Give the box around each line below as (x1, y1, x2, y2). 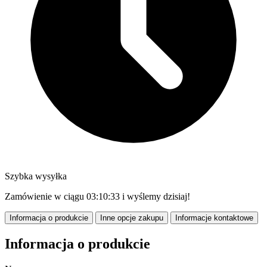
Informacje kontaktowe (175, 213, 253, 222)
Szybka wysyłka (5, 170, 67, 181)
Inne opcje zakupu (100, 213, 163, 222)
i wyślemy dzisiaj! (120, 191, 190, 201)
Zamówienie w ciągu (5, 191, 86, 201)
